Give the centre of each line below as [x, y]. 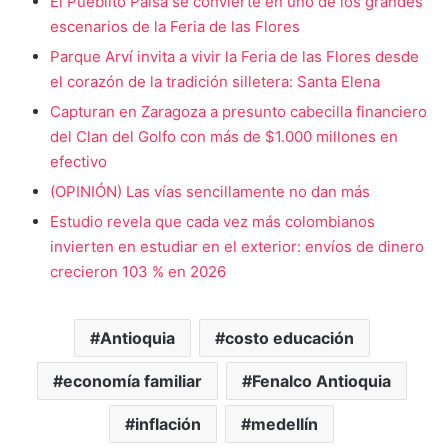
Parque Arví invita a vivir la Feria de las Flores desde [234, 56]
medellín [284, 423]
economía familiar [132, 380]
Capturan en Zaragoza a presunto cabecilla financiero [238, 111]
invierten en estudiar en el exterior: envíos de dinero [237, 246]
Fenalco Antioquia [321, 380]
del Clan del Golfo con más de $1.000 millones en [224, 136]
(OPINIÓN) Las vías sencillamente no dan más [210, 191]
